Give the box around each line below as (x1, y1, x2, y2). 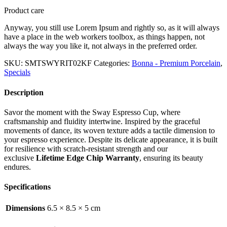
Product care (4, 6, 44, 15)
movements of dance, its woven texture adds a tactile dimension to (4, 126, 215, 135)
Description (4, 88, 44, 97)
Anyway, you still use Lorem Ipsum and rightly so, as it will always (4, 23, 219, 32)
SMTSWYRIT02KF (25, 59, 94, 68)
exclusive (4, 153, 36, 162)
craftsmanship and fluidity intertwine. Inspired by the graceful (4, 117, 200, 126)
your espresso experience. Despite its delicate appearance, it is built (4, 135, 217, 144)
